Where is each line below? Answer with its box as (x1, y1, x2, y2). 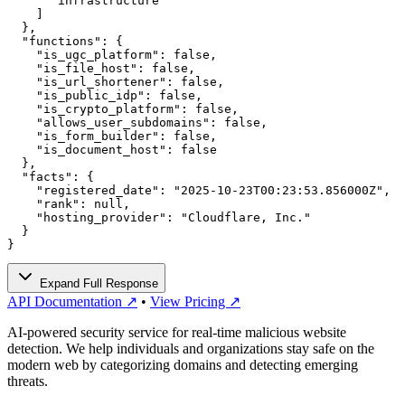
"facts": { (7, 169, 94, 184)
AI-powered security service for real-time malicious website (7, 324, 346, 340)
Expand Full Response (36, 276, 158, 290)
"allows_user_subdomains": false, (7, 115, 268, 129)
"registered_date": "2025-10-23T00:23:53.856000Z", (7, 183, 391, 197)
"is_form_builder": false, (7, 128, 217, 143)
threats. (7, 372, 48, 389)
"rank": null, (7, 196, 130, 211)
